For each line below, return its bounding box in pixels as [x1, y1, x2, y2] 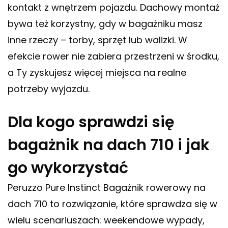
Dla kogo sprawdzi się [8, 111, 175, 133]
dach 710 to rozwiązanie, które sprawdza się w [8, 197, 217, 211]
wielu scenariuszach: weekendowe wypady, [8, 214, 205, 227]
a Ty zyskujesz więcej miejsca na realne [8, 66, 186, 79]
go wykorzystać [8, 157, 128, 179]
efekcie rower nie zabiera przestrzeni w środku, [8, 50, 219, 63]
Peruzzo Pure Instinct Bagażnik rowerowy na [8, 181, 206, 194]
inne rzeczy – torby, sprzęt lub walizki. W [8, 34, 187, 47]
